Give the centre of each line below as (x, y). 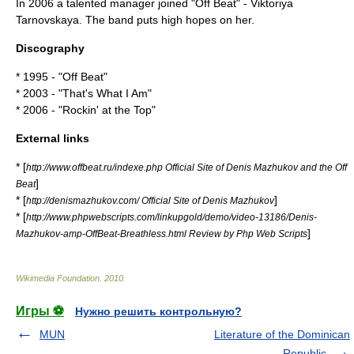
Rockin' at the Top (107, 110)
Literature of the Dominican (282, 334)
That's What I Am (105, 93)
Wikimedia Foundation (58, 278)
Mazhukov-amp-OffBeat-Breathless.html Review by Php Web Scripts (162, 233)
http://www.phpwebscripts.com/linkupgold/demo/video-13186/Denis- (171, 217)
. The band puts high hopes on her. (167, 20)
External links (53, 138)
